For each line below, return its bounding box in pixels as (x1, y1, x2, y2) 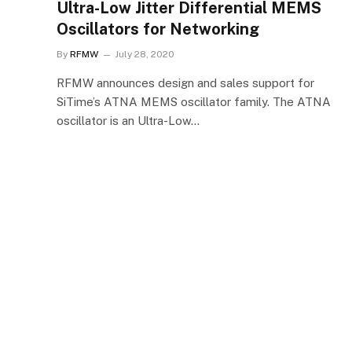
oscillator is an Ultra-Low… (57, 113, 200, 127)
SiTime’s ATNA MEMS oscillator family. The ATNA (57, 94, 331, 108)
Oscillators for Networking (57, 19, 259, 38)
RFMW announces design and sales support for (57, 75, 314, 90)
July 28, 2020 (115, 48, 174, 60)
